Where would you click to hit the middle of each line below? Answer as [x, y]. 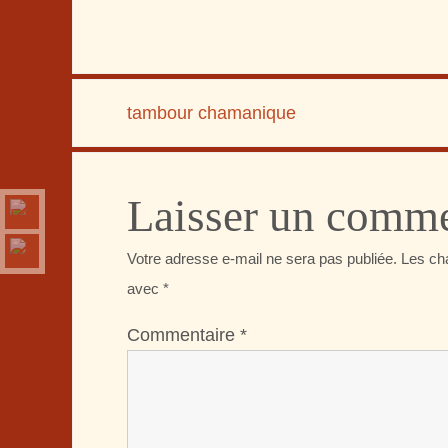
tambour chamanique [211, 113]
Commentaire [183, 334]
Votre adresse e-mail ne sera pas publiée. [262, 259]
